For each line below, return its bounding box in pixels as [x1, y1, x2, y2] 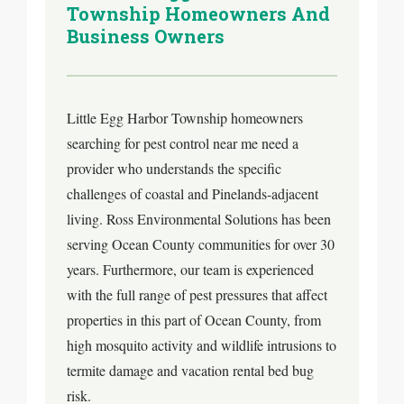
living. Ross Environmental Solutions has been [67, 209, 331, 228]
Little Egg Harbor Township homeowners [67, 108, 303, 127]
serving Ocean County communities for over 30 [67, 234, 335, 253]
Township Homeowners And [67, 2, 330, 25]
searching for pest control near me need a [67, 133, 298, 152]
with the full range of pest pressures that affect [67, 285, 327, 304]
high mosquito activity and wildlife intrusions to [67, 335, 336, 354]
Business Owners [67, 24, 225, 48]
